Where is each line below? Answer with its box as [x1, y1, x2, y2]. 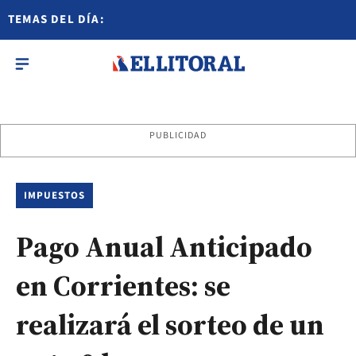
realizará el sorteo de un [16, 305, 324, 344]
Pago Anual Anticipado [16, 227, 312, 266]
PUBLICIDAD [149, 129, 207, 142]
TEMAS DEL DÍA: [8, 11, 105, 28]
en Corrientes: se [16, 266, 230, 305]
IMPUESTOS [24, 188, 86, 203]
